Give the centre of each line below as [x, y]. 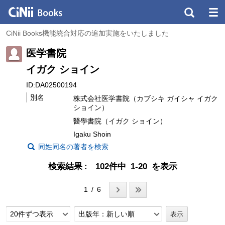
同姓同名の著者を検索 [73, 147]
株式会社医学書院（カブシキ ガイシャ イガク [146, 98]
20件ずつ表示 [32, 214]
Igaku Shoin [92, 134]
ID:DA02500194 [51, 85]
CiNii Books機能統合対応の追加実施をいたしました [87, 33]
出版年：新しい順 [106, 214]
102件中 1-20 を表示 [136, 167]
